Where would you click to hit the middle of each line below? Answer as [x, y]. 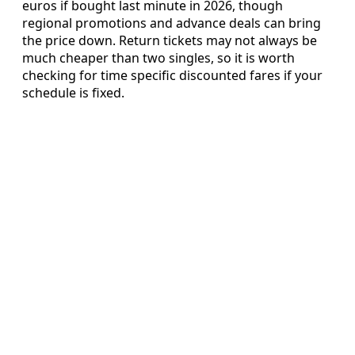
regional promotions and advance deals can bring [172, 23]
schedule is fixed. [73, 93]
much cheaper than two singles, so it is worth [158, 58]
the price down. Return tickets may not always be [170, 41]
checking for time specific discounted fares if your [172, 76]
